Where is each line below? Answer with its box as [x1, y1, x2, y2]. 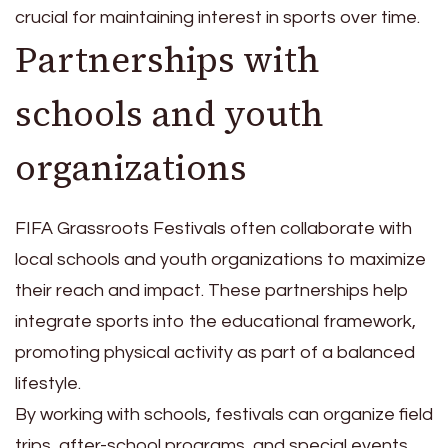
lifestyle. [15, 373, 81, 393]
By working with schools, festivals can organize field [15, 404, 433, 424]
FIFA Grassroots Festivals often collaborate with [15, 218, 412, 238]
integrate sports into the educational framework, [15, 311, 416, 331]
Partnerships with [15, 36, 319, 85]
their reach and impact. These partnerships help [15, 280, 409, 300]
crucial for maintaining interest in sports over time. [15, 8, 420, 28]
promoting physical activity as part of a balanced [15, 342, 415, 362]
